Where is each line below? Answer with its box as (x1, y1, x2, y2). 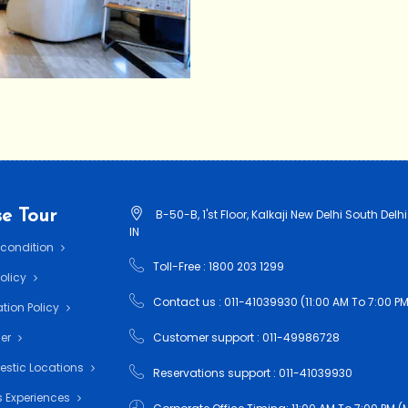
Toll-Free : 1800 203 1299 (152, 259, 284, 274)
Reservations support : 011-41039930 (152, 365, 352, 381)
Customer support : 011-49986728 (152, 330, 340, 345)
